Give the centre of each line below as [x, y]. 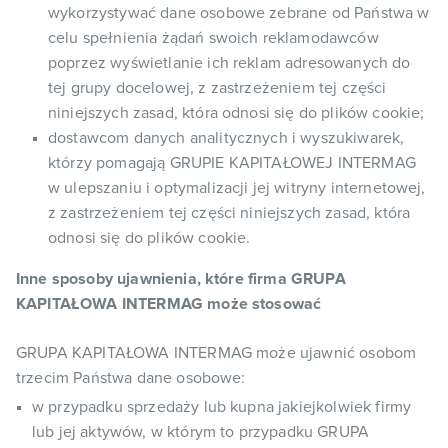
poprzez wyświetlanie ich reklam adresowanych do [229, 63]
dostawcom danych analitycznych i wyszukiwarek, [226, 138]
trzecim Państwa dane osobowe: [131, 378]
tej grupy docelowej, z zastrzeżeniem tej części [217, 88]
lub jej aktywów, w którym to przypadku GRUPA [201, 432]
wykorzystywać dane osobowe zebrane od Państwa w [239, 13]
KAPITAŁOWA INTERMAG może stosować [169, 304]
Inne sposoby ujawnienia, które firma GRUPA [181, 279]
